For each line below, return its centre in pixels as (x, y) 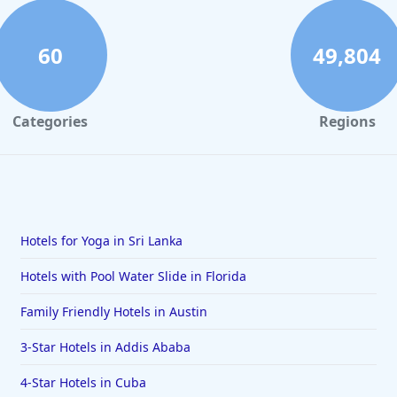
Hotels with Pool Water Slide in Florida (133, 276)
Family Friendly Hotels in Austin (113, 312)
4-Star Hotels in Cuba (83, 383)
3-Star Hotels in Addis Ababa (105, 347)
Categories (50, 122)
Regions (347, 122)
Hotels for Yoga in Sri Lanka (101, 241)
